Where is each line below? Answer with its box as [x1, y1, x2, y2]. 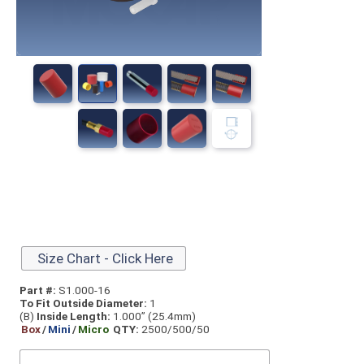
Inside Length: [37, 309, 110, 323]
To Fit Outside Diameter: [19, 296, 147, 310]
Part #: [19, 283, 56, 297]
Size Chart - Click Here [34, 249, 173, 266]
